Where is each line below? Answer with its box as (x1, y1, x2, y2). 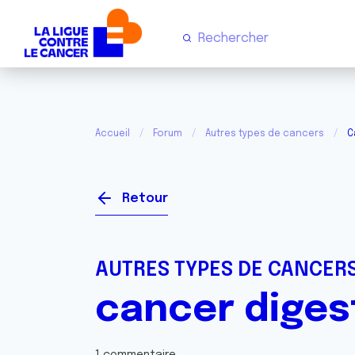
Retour (122, 192, 168, 205)
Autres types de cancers (205, 129, 324, 139)
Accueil (95, 129, 130, 139)
